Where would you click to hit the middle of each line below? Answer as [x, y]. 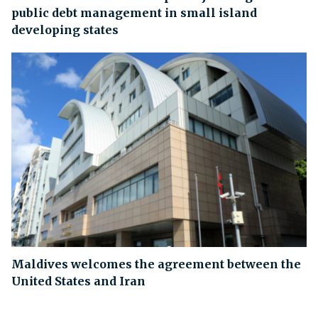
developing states [65, 29]
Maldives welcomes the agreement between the [156, 264]
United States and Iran [78, 281]
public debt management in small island [134, 12]
